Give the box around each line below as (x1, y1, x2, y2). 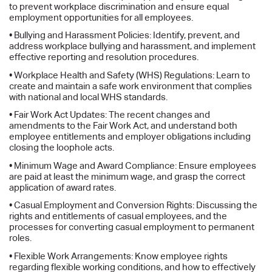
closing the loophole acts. (9, 142, 115, 153)
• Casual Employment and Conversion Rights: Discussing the (9, 200, 258, 211)
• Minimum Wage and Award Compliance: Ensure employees (9, 160, 257, 171)
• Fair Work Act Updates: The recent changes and (9, 109, 211, 120)
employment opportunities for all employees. (9, 12, 194, 22)
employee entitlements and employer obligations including (9, 131, 251, 142)
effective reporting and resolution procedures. (9, 52, 199, 63)
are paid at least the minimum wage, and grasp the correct (9, 171, 246, 182)
